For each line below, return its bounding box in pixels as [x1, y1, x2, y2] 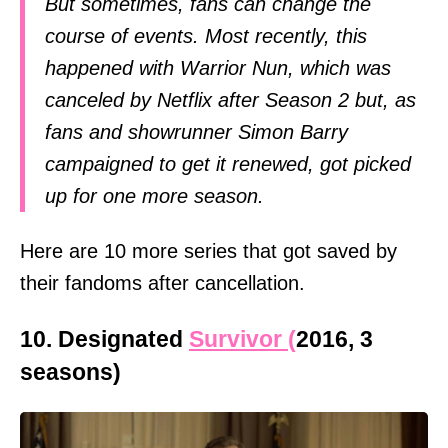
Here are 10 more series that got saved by [20, 240, 397, 263]
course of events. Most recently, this [45, 24, 367, 47]
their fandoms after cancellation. [20, 272, 305, 295]
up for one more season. [45, 184, 264, 207]
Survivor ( [189, 325, 296, 352]
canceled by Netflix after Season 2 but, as [45, 88, 416, 111]
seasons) [20, 358, 121, 385]
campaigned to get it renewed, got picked [45, 152, 411, 175]
